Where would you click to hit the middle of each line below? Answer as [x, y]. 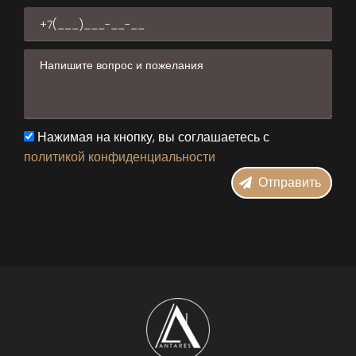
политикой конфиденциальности [120, 157]
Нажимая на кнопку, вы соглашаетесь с [153, 137]
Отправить [290, 182]
